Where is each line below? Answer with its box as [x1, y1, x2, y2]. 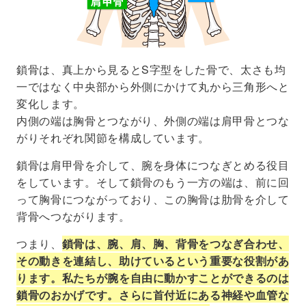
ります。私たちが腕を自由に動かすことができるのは [16, 269, 290, 286]
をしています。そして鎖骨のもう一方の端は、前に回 [16, 173, 290, 190]
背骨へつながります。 [16, 208, 130, 224]
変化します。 [16, 95, 85, 111]
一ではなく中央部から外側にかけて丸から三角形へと [16, 78, 290, 94]
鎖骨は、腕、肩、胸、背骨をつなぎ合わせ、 [61, 235, 290, 251]
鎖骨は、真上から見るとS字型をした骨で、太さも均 [16, 61, 286, 77]
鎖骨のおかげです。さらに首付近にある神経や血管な [16, 286, 290, 303]
